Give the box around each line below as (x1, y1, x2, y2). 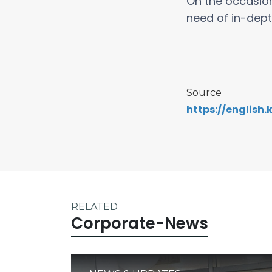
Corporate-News (71, 212, 208, 234)
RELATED (71, 201, 118, 212)
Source (186, 87, 222, 98)
